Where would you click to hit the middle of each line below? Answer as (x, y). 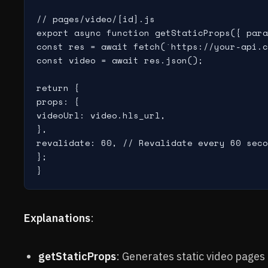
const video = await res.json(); (120, 60)
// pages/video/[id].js (96, 19)
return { (58, 88)
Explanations (57, 218)
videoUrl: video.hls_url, (101, 115)
